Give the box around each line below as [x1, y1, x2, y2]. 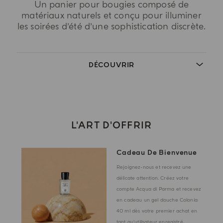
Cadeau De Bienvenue [116, 148, 197, 157]
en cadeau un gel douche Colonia [116, 197, 198, 203]
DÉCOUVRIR [88, 60, 135, 69]
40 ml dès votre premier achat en [116, 208, 198, 214]
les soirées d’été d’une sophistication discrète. [17, 20, 206, 32]
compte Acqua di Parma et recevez [116, 186, 202, 192]
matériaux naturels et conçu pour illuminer [21, 9, 202, 21]
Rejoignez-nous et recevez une [116, 164, 192, 170]
